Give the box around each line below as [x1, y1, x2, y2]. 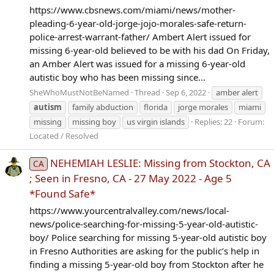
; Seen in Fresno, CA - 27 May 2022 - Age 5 [29, 171, 232, 185]
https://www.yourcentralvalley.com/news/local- [29, 204, 229, 217]
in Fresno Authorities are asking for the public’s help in [29, 244, 259, 257]
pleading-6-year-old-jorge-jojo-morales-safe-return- [29, 17, 246, 29]
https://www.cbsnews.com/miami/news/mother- [29, 3, 235, 16]
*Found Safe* [29, 186, 95, 201]
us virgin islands [127, 116, 185, 127]
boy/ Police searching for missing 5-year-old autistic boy [29, 231, 267, 243]
